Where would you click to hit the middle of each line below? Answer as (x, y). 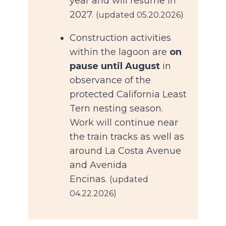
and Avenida (98, 165)
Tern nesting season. (116, 109)
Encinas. (89, 179)
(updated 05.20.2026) (139, 15)
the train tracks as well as (127, 137)
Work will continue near (124, 123)
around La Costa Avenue (125, 151)
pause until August (115, 66)
